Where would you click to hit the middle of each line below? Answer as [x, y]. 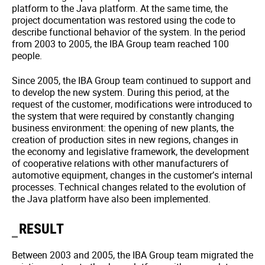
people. [27, 56]
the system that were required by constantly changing [123, 116]
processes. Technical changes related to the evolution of [129, 187]
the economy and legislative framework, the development [130, 152]
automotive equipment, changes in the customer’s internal [132, 175]
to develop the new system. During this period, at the [120, 93]
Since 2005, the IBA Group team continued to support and [131, 81]
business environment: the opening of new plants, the [123, 128]
